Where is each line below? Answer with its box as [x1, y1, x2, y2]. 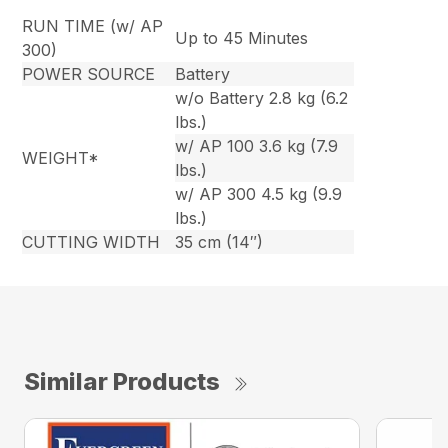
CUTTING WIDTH [22, 232, 161, 253]
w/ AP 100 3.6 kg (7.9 [175, 136, 339, 157]
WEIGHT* [22, 148, 100, 169]
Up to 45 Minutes [175, 28, 309, 49]
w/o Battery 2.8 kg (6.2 [175, 88, 349, 109]
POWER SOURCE [22, 64, 156, 85]
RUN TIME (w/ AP [22, 16, 164, 37]
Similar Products [24, 367, 220, 397]
